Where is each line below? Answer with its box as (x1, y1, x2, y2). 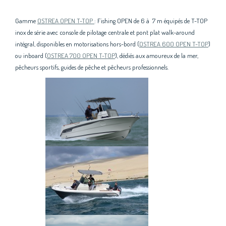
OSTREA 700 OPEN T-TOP (47, 51, 115, 60)
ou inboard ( (15, 51, 47, 60)
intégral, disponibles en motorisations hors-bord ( (15, 40, 139, 48)
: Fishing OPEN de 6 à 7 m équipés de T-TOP (94, 17, 207, 25)
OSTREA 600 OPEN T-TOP (139, 40, 208, 48)
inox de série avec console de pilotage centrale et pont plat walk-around (15, 28, 195, 37)
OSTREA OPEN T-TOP (37, 17, 94, 25)
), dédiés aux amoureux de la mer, (115, 51, 198, 60)
